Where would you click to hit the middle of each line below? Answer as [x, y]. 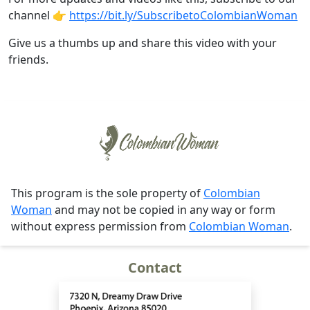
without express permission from [100, 226]
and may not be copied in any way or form [164, 209]
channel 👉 [39, 15]
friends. [28, 60]
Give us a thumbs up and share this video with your [143, 43]
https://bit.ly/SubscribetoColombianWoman [183, 15]
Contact [155, 267]
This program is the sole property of [107, 193]
